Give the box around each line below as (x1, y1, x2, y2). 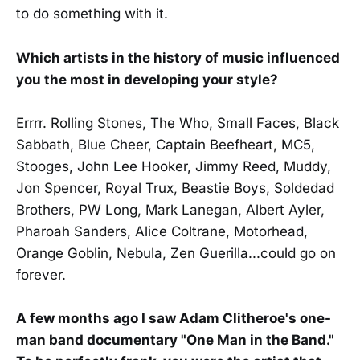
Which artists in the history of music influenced (16, 49, 340, 66)
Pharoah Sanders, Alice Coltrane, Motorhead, (16, 223, 308, 239)
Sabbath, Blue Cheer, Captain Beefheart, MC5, (16, 136, 315, 153)
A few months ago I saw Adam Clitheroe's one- (16, 310, 331, 326)
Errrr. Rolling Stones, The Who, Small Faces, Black (16, 114, 339, 131)
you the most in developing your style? (16, 71, 278, 88)
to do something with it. (16, 6, 168, 22)
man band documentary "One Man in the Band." (16, 332, 334, 348)
